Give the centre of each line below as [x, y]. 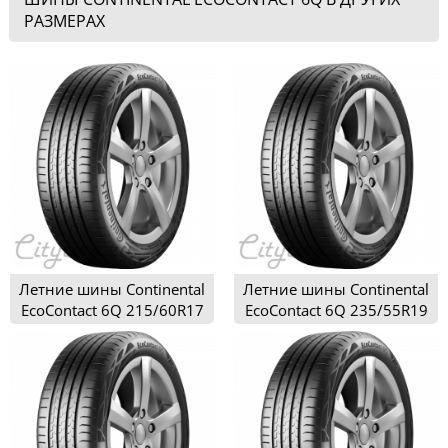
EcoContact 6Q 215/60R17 [112, 310]
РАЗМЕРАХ [64, 21]
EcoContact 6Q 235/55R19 [336, 310]
